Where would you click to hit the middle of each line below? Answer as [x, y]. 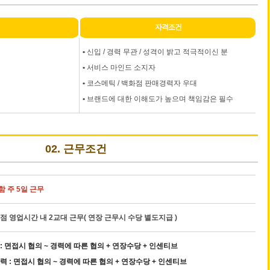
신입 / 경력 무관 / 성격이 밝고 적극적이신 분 [156, 52]
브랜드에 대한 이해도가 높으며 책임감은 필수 [159, 99]
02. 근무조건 [76, 149]
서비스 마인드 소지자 [120, 67]
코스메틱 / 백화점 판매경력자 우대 [141, 83]
